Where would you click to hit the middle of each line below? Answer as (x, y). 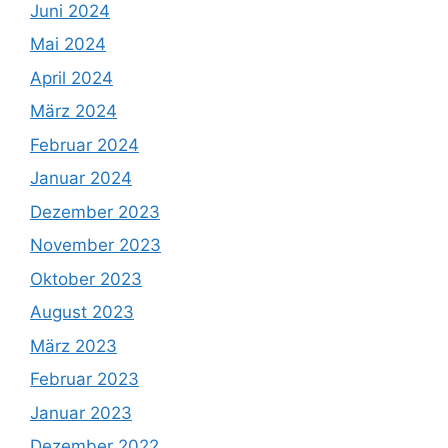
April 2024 (71, 77)
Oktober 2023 (86, 278)
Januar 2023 (81, 412)
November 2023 (95, 245)
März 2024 (73, 111)
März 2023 (73, 345)
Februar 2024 (84, 144)
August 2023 (82, 312)
